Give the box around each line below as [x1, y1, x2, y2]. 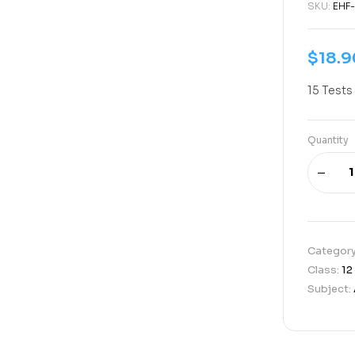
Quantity [307, 133, 349, 146]
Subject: [307, 281, 353, 296]
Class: [307, 262, 342, 277]
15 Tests [307, 82, 353, 97]
